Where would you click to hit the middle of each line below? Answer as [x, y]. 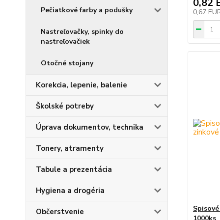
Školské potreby [65, 106]
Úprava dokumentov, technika [90, 127]
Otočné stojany [67, 63]
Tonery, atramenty [70, 148]
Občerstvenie [60, 212]
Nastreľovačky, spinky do [82, 32]
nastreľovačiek [65, 41]
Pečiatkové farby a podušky [87, 10]
